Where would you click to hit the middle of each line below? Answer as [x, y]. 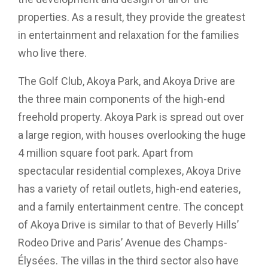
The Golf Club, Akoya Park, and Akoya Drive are [127, 81]
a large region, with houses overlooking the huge [132, 135]
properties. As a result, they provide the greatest [132, 17]
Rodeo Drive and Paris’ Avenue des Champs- [123, 243]
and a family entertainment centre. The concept [131, 207]
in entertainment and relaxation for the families [129, 35]
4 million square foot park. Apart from [106, 153]
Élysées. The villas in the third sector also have [128, 261]
